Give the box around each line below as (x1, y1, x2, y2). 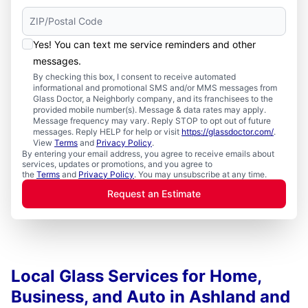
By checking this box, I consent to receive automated (33, 71, 236, 82)
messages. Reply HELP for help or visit (33, 126, 181, 137)
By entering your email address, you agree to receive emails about (22, 148, 274, 159)
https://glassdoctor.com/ (181, 126, 274, 137)
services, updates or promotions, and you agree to (22, 159, 212, 169)
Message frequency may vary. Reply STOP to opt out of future (33, 115, 271, 126)
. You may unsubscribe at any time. (134, 169, 267, 179)
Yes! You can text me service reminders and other (33, 38, 256, 50)
